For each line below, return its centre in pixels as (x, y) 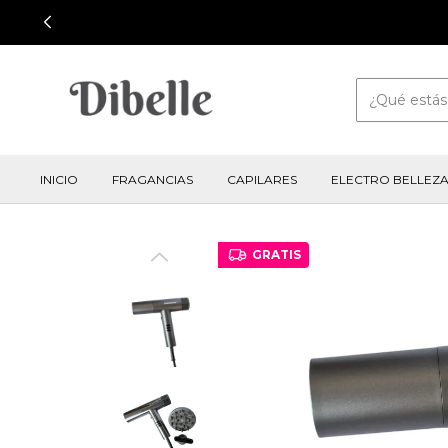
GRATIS (276, 254)
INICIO (59, 179)
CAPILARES (262, 179)
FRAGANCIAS (152, 179)
